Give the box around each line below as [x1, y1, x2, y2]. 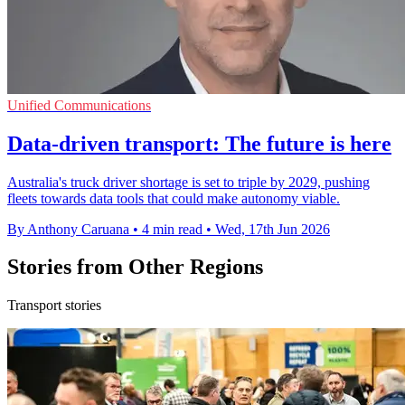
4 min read [142, 221, 202, 237]
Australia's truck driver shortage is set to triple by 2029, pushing [7, 174, 370, 190]
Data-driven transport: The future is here [7, 131, 391, 155]
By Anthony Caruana [7, 221, 129, 237]
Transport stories [7, 297, 101, 314]
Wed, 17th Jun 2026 [215, 221, 330, 237]
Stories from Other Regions [7, 255, 263, 279]
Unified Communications [7, 97, 151, 113]
